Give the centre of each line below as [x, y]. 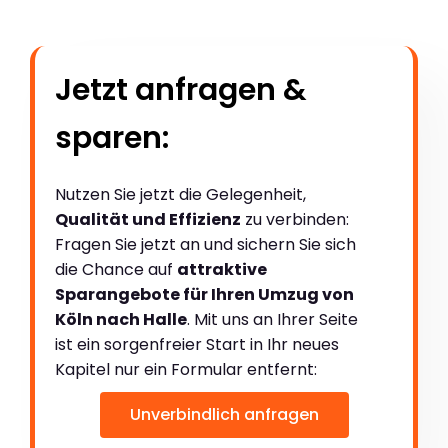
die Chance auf [116, 270]
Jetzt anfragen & [181, 90]
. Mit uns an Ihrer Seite [272, 320]
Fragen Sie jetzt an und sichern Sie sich [205, 245]
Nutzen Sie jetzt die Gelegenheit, [180, 195]
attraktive [222, 270]
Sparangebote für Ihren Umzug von [204, 295]
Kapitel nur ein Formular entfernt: [186, 370]
